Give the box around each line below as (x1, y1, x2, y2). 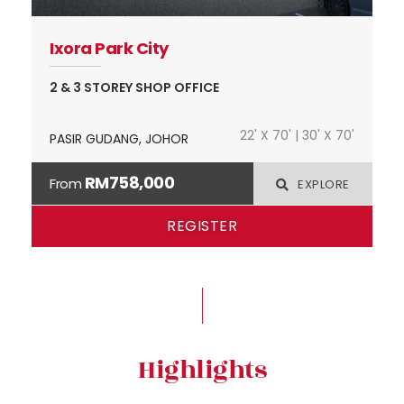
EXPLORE (298, 175, 350, 193)
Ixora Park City (50, 36, 169, 60)
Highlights (138, 350, 266, 390)
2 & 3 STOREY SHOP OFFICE (50, 78, 219, 96)
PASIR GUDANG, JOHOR (50, 129, 188, 148)
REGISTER (167, 215, 237, 236)
